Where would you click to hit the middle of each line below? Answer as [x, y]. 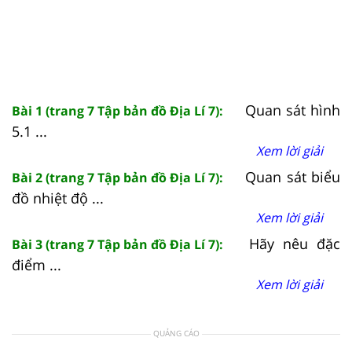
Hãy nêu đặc [290, 243]
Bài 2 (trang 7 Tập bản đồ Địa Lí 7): [117, 177]
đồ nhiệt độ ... [58, 198]
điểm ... [37, 264]
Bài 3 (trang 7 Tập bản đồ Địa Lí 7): [117, 244]
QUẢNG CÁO [176, 333]
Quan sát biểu [290, 176]
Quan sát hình [290, 110]
